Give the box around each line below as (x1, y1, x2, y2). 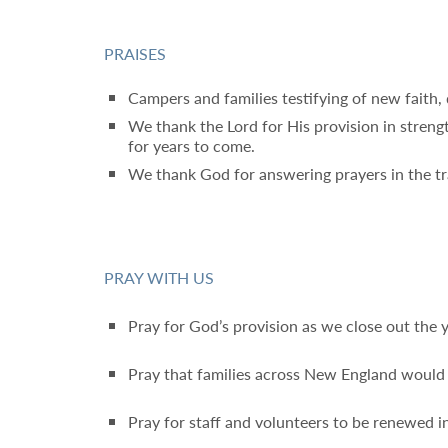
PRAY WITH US (104, 266, 214, 289)
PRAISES (104, 42, 166, 65)
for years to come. (128, 134, 255, 157)
